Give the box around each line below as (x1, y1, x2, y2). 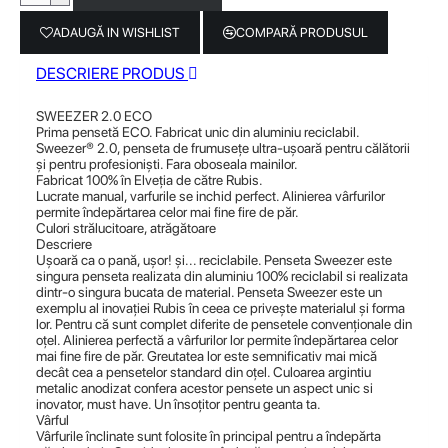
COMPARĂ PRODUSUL (236, 25, 368, 40)
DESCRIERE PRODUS (36, 64, 188, 83)
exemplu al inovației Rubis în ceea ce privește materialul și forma (36, 300, 405, 316)
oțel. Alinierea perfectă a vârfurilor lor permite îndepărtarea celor (36, 332, 398, 348)
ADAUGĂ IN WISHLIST (53, 25, 180, 40)
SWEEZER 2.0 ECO (36, 108, 152, 124)
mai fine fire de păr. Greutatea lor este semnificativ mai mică (36, 348, 377, 364)
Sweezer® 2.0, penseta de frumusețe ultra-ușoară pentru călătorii (36, 140, 410, 156)
